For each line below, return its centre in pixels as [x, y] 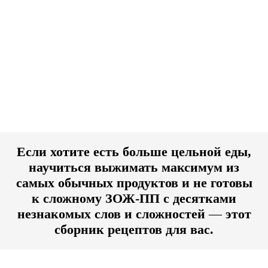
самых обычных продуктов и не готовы [134, 183]
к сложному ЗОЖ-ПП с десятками [134, 198]
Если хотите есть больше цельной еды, [134, 152]
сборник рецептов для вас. [134, 229]
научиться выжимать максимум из [134, 167]
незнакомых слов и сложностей [113, 214]
